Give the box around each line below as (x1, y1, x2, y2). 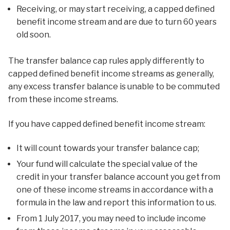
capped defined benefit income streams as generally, (8, 69, 214, 79)
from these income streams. (8, 94, 118, 105)
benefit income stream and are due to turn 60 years (16, 17, 217, 27)
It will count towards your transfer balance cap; (16, 143, 199, 154)
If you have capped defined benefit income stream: (8, 119, 205, 129)
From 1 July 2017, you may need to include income (16, 214, 206, 224)
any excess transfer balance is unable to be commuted (8, 82, 220, 92)
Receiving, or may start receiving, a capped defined (16, 4, 215, 14)
